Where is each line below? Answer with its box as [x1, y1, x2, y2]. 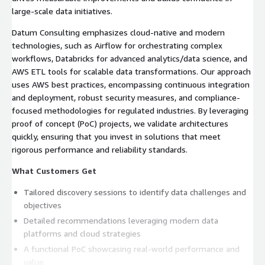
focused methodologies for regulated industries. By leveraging [12, 105, 248, 115]
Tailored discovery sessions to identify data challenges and [24, 186, 246, 197]
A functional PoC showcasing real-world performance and [24, 243, 240, 254]
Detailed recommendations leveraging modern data [24, 215, 218, 225]
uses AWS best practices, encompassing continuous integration [12, 79, 250, 89]
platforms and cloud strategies [24, 228, 141, 238]
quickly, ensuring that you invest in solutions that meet [12, 131, 221, 141]
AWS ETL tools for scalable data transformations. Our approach [12, 66, 251, 76]
